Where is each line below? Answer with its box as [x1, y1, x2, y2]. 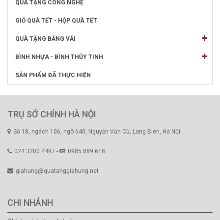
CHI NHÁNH [7, 197, 53, 208]
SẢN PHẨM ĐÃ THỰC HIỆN [15, 72, 91, 79]
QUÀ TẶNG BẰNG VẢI [15, 35, 76, 42]
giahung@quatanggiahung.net [16, 167, 99, 174]
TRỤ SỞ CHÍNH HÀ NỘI [7, 109, 96, 119]
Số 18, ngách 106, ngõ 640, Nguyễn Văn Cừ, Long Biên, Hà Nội [13, 128, 180, 135]
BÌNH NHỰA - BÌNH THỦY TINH [15, 54, 103, 60]
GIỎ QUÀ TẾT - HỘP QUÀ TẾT [15, 17, 97, 24]
